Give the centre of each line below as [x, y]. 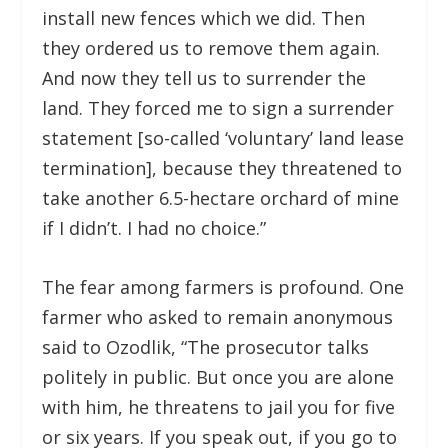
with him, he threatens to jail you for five [219, 406]
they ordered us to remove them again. [211, 47]
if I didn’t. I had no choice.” [154, 227]
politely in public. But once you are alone [218, 376]
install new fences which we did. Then [204, 17]
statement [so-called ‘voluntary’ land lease [223, 137]
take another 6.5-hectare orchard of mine [221, 197]
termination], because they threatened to [222, 167]
